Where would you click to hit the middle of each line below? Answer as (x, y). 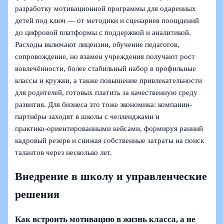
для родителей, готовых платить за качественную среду (106, 93)
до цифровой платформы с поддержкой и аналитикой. (103, 33)
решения (37, 195)
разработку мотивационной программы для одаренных (106, 9)
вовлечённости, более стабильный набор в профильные (106, 69)
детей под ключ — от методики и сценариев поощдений (107, 21)
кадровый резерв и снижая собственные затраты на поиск (110, 141)
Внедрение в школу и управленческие (111, 177)
